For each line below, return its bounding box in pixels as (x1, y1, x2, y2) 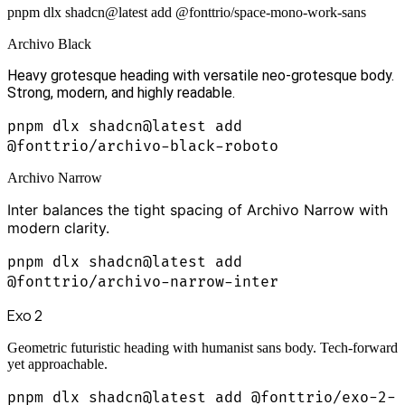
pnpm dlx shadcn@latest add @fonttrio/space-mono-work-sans (7, 5, 366, 21)
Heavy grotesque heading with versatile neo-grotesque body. (7, 67, 394, 85)
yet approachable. (7, 356, 108, 372)
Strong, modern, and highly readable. (7, 84, 235, 102)
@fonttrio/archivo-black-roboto (7, 137, 278, 156)
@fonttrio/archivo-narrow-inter (7, 273, 278, 292)
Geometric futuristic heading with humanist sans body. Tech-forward (7, 340, 398, 356)
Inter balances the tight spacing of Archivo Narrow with (7, 201, 388, 220)
